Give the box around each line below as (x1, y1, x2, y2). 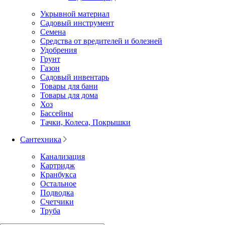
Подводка (40, 188, 74, 197)
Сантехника (20, 135, 61, 144)
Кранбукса (40, 170, 76, 179)
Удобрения (40, 45, 77, 54)
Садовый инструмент (40, 18, 114, 27)
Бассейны (40, 108, 73, 118)
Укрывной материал (40, 9, 109, 18)
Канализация (40, 152, 85, 161)
